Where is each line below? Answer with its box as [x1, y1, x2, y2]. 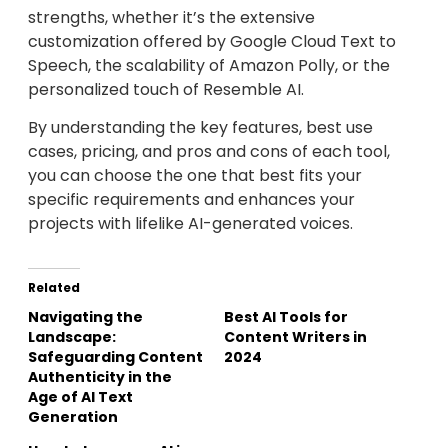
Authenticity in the [28, 367, 172, 388]
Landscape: [28, 327, 116, 348]
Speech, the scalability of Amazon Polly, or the [28, 53, 390, 77]
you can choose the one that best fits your [28, 164, 362, 188]
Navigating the [28, 307, 143, 328]
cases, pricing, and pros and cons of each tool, [28, 140, 390, 164]
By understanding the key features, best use [28, 116, 373, 140]
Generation [28, 407, 118, 428]
